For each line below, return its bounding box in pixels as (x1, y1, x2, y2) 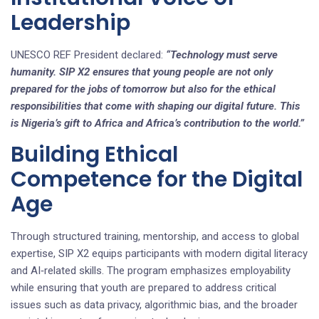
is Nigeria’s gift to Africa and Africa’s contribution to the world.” (11, 116, 304, 130)
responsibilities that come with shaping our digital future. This (11, 99, 300, 113)
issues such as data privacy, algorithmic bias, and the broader (11, 298, 298, 311)
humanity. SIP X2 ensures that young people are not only (11, 65, 273, 78)
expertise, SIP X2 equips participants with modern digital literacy (11, 246, 308, 260)
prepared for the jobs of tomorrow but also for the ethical (11, 82, 276, 95)
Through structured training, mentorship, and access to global (11, 229, 299, 243)
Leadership (11, 7, 130, 38)
